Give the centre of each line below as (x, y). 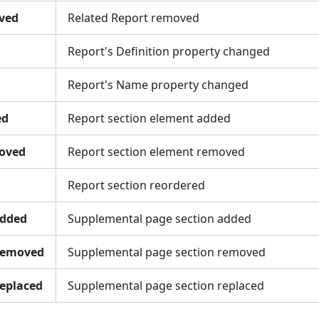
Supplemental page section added (159, 219)
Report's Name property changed (158, 85)
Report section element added (149, 118)
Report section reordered (136, 185)
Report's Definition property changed (169, 51)
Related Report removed (134, 18)
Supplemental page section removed (167, 252)
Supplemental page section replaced (166, 286)
